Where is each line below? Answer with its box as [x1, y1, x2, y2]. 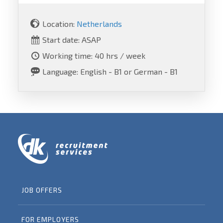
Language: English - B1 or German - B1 [42, 67, 178, 77]
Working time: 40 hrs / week [42, 50, 145, 60]
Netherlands [76, 18, 122, 28]
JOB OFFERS [21, 186, 63, 195]
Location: [42, 18, 77, 28]
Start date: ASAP [42, 34, 101, 44]
